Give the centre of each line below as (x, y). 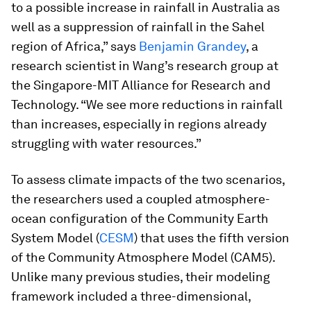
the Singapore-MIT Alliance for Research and (141, 85)
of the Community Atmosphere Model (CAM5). (143, 257)
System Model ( (55, 238)
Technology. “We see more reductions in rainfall (147, 104)
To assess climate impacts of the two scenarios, (148, 179)
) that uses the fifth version (212, 238)
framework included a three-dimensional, (131, 296)
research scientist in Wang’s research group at (145, 66)
